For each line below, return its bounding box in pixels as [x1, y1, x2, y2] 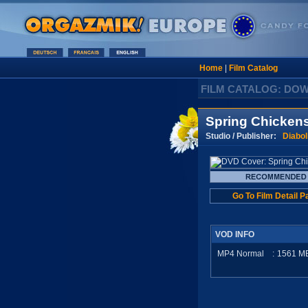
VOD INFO [215, 230, 254, 239]
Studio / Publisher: [206, 131, 283, 141]
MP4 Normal [217, 249, 264, 258]
